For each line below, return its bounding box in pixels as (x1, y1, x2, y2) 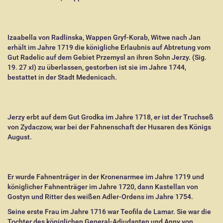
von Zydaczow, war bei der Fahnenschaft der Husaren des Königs (7, 123, 211, 131)
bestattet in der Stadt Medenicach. (7, 73, 117, 81)
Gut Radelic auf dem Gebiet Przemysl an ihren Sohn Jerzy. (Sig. (7, 53, 207, 61)
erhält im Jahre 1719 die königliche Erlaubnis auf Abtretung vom (7, 43, 211, 51)
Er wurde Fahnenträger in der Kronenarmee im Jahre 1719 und (7, 173, 204, 181)
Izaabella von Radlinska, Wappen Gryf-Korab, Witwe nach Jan (7, 33, 201, 41)
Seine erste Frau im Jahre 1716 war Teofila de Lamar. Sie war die (7, 208, 211, 216)
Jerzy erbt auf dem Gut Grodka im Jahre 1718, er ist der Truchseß (7, 113, 214, 121)
